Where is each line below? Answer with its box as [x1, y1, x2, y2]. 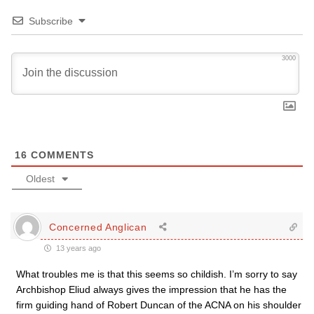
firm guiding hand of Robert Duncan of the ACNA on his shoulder [16, 299, 301, 310]
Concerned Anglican [49, 221, 147, 233]
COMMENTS [27, 149, 94, 161]
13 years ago [54, 244, 101, 252]
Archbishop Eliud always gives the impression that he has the [16, 284, 287, 295]
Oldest [26, 173, 55, 184]
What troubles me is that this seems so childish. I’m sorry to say [16, 268, 297, 280]
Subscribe [29, 15, 73, 27]
